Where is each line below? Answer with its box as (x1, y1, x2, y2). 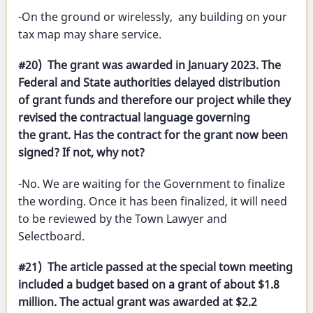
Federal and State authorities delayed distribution (18, 75, 280, 91)
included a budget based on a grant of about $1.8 (18, 276, 279, 292)
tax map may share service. (18, 27, 161, 43)
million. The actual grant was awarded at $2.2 (18, 293, 257, 310)
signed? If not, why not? (18, 145, 145, 161)
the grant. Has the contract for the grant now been (18, 127, 288, 143)
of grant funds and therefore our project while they (18, 92, 291, 108)
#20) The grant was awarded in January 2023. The (18, 57, 281, 73)
